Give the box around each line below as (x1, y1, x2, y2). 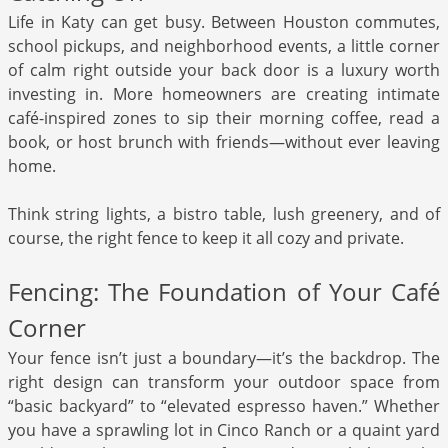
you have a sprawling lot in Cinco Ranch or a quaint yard (8, 419, 440, 442)
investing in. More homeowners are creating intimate (8, 83, 440, 106)
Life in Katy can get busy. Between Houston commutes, (8, 11, 440, 34)
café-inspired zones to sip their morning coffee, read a (8, 107, 440, 130)
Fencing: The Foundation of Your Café (8, 275, 440, 309)
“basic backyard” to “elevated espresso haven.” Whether (8, 395, 440, 418)
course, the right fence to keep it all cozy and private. (8, 227, 404, 250)
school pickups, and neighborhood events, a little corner (8, 35, 440, 58)
